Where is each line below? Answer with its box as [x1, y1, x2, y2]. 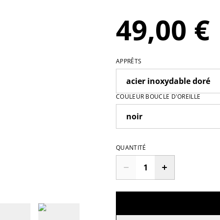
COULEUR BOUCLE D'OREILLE [116, 92, 201, 101]
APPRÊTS [116, 56, 142, 65]
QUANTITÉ [116, 143, 146, 152]
